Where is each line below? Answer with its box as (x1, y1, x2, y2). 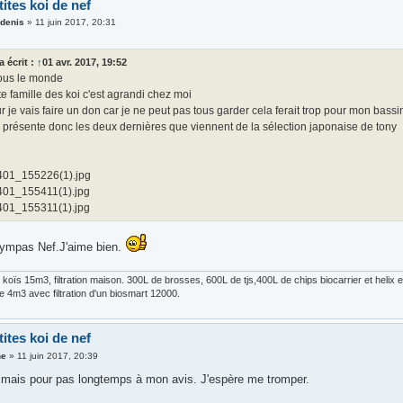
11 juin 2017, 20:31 (35, 17, 117, 27)
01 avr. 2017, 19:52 (42, 57, 128, 68)
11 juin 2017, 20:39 (17, 350, 99, 361)
